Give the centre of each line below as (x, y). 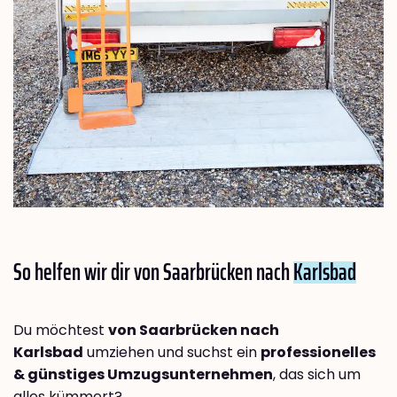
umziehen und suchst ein (172, 353)
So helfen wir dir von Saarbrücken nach (153, 272)
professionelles (318, 353)
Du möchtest (61, 331)
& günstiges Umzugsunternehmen (143, 375)
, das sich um (317, 375)
